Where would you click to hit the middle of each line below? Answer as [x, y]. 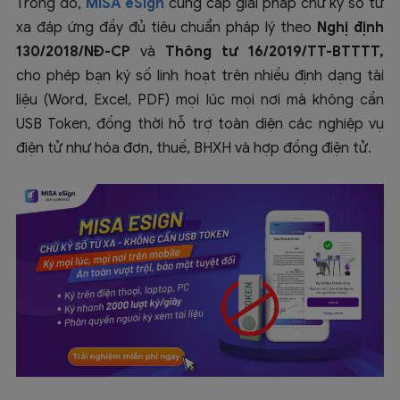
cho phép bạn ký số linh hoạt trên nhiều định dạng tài [200, 76]
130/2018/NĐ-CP [73, 52]
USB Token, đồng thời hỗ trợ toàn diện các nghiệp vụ [200, 125]
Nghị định [351, 28]
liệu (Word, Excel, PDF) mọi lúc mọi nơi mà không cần [200, 100]
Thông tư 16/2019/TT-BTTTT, [275, 52]
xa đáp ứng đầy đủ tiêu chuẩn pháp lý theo [167, 28]
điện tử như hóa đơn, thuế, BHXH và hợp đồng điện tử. [194, 149]
